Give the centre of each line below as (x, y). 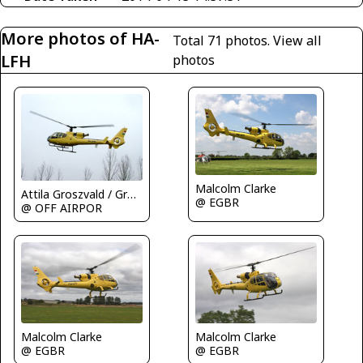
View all (297, 40)
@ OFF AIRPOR (62, 208)
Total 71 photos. (222, 40)
